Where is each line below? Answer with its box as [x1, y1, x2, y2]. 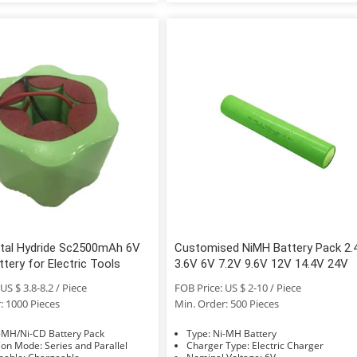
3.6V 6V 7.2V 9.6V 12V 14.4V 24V [175, 256, 349, 271]
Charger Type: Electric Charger [252, 338, 324, 352]
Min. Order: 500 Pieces [175, 296, 280, 311]
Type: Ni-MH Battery [213, 326, 277, 340]
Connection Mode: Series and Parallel [44, 338, 127, 352]
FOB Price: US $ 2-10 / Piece [175, 280, 302, 295]
